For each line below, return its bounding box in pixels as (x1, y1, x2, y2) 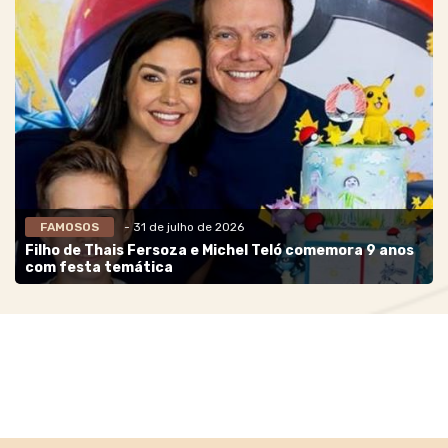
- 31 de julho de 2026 (124, 219, 244, 234)
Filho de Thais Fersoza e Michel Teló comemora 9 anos (25, 241, 414, 259)
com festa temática (25, 258, 173, 276)
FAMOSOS (40, 219, 99, 234)
